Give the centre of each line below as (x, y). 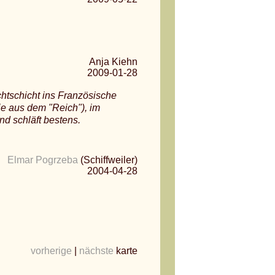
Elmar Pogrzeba (43, 160)
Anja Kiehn (113, 62)
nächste (96, 251)
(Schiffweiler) (108, 160)
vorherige (51, 251)
